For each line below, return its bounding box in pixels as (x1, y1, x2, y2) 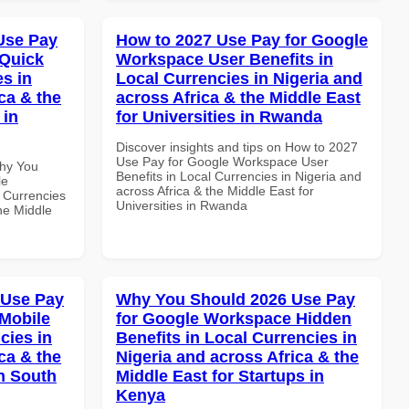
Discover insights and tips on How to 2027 (116, 139, 358, 154)
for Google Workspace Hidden (116, 309, 351, 328)
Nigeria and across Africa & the (116, 347, 359, 366)
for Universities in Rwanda (116, 107, 322, 126)
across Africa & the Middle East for (116, 183, 314, 198)
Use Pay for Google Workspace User (116, 153, 329, 169)
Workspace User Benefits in (116, 49, 333, 68)
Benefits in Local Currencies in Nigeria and (116, 168, 362, 184)
